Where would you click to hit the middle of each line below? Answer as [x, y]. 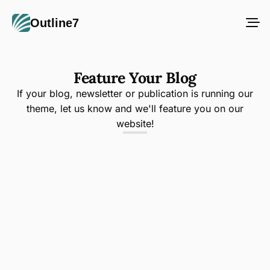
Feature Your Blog [135, 78]
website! [135, 124]
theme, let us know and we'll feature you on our [135, 108]
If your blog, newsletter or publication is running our [135, 93]
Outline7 [55, 23]
